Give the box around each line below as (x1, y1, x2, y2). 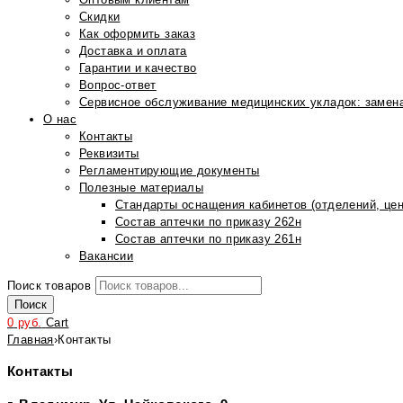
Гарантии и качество (79, 61, 197, 75)
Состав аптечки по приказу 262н (115, 215, 301, 228)
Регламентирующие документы (79, 164, 260, 177)
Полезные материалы (79, 181, 204, 194)
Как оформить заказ (79, 27, 196, 40)
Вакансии (79, 249, 134, 263)
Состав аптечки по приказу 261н (115, 232, 301, 246)
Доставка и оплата (79, 44, 187, 58)
